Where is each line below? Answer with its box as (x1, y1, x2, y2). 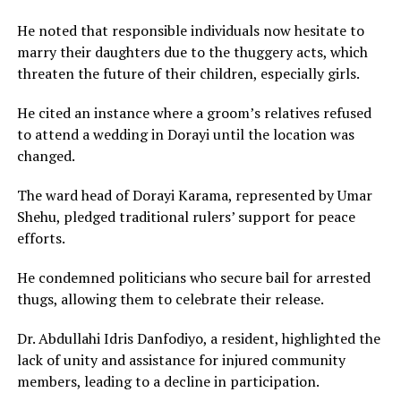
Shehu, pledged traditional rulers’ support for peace (16, 206, 355, 226)
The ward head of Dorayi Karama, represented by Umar (16, 184, 372, 205)
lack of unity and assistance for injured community (16, 349, 346, 370)
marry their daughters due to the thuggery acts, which (16, 41, 368, 62)
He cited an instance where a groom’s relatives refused (16, 102, 371, 123)
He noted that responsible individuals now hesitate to (16, 20, 364, 40)
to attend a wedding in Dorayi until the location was (16, 124, 354, 144)
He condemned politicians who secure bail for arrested (16, 267, 371, 287)
